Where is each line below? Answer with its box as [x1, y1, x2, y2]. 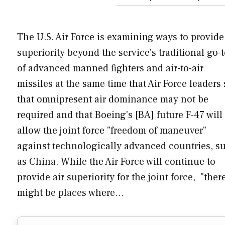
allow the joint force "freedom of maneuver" [17, 124, 206, 137]
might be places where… [17, 186, 124, 199]
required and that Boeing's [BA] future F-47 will [17, 108, 222, 122]
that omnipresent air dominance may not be [17, 92, 208, 106]
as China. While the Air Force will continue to [17, 155, 215, 168]
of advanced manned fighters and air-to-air [17, 61, 203, 75]
